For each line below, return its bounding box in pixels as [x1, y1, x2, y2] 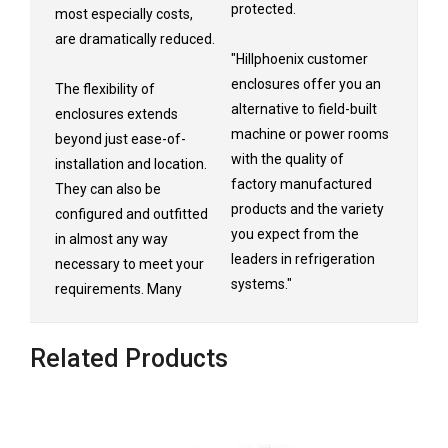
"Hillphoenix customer [230, 50, 368, 67]
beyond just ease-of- [55, 130, 186, 147]
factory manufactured [230, 175, 372, 192]
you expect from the [230, 225, 359, 242]
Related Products [30, 343, 228, 373]
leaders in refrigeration [230, 250, 375, 267]
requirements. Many [55, 280, 182, 297]
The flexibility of [55, 80, 155, 97]
